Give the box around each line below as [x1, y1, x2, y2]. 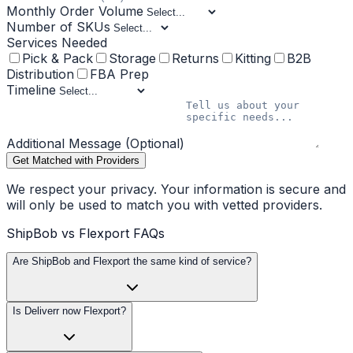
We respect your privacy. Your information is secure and [6, 181, 346, 198]
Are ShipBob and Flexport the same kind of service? [13, 255, 251, 267]
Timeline [6, 82, 56, 98]
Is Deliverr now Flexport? [13, 304, 126, 317]
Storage [109, 50, 156, 67]
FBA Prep [90, 66, 149, 83]
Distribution [6, 66, 74, 83]
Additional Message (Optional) [6, 136, 184, 152]
